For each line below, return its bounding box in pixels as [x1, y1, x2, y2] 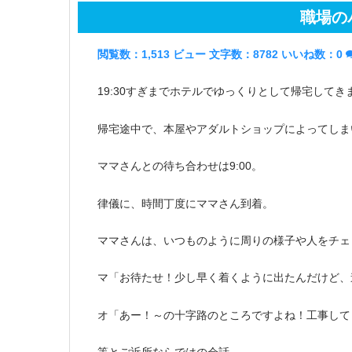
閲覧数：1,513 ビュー [97, 48, 206, 60]
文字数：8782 [209, 48, 278, 60]
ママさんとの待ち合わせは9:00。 [97, 159, 262, 173]
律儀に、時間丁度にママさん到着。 [97, 196, 273, 210]
